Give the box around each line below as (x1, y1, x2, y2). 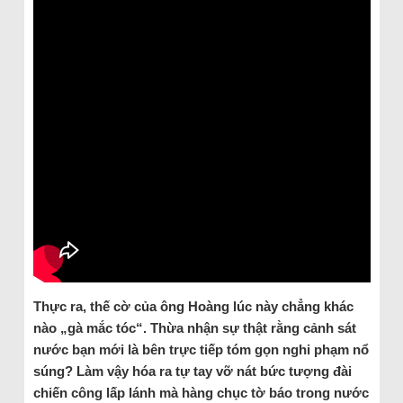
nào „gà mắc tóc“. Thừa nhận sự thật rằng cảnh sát (32, 319, 356, 336)
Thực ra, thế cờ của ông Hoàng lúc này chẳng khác (32, 298, 354, 314)
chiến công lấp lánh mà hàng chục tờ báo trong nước (32, 384, 369, 400)
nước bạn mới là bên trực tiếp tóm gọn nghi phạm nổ (32, 341, 369, 357)
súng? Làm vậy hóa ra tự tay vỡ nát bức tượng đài (32, 363, 352, 379)
